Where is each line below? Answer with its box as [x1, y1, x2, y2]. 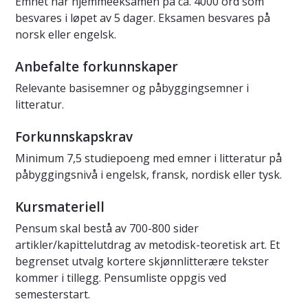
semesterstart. [15, 287, 90, 302]
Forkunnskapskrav [15, 128, 133, 146]
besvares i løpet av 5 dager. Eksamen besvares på [15, 10, 270, 26]
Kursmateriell [15, 198, 104, 217]
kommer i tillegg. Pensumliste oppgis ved [15, 270, 226, 286]
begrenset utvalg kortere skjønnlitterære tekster [15, 254, 269, 269]
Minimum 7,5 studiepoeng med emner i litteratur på [15, 151, 282, 166]
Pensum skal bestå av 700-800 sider [15, 221, 199, 236]
